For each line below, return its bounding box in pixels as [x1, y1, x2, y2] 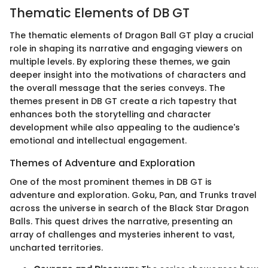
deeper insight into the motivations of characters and [10, 69, 246, 81]
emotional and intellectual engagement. [10, 135, 187, 147]
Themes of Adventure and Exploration [10, 156, 195, 170]
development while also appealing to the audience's [10, 121, 240, 134]
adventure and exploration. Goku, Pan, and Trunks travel [10, 189, 257, 202]
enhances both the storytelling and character [10, 108, 211, 121]
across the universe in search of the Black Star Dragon [10, 202, 249, 215]
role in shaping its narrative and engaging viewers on [10, 42, 242, 55]
